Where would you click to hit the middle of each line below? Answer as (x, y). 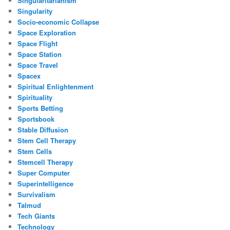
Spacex (29, 75)
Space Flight (38, 43)
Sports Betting (41, 108)
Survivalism (37, 194)
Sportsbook (36, 119)
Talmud (30, 205)
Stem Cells (35, 151)
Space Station (40, 54)
